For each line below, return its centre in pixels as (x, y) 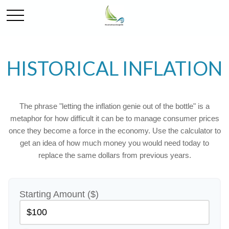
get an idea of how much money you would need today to (114, 143)
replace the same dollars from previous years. (114, 155)
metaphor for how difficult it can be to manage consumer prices (114, 118)
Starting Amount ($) (59, 194)
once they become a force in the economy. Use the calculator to (114, 131)
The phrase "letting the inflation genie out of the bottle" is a (114, 106)
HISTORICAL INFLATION (114, 68)
